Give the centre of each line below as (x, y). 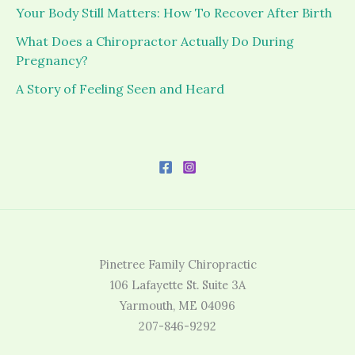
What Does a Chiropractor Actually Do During (155, 42)
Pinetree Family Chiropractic (177, 265)
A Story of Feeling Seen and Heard (120, 89)
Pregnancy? (52, 61)
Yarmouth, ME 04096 (177, 306)
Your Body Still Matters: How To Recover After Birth (174, 13)
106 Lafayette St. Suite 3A (177, 285)
